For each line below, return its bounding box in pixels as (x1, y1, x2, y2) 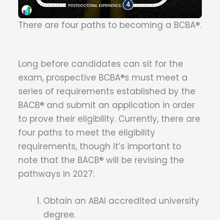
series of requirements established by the (18, 85, 195, 98)
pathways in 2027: (18, 168, 97, 180)
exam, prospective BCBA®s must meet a (18, 72, 188, 84)
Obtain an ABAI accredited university (43, 195, 199, 207)
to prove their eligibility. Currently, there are (18, 113, 200, 125)
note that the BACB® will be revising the (18, 154, 184, 166)
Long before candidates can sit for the (18, 58, 183, 70)
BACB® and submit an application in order (18, 99, 195, 111)
